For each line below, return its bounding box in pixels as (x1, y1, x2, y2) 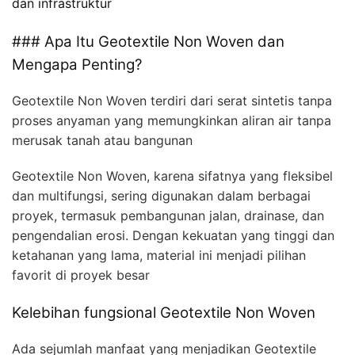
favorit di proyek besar (12, 267, 150, 284)
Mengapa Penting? (12, 55, 142, 74)
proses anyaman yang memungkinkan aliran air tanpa (12, 113, 331, 129)
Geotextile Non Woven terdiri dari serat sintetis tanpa (12, 93, 332, 109)
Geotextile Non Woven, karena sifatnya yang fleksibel (12, 168, 333, 185)
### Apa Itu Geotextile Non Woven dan (12, 32, 284, 52)
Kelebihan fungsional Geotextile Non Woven (12, 303, 315, 323)
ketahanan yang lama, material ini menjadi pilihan (12, 247, 306, 264)
